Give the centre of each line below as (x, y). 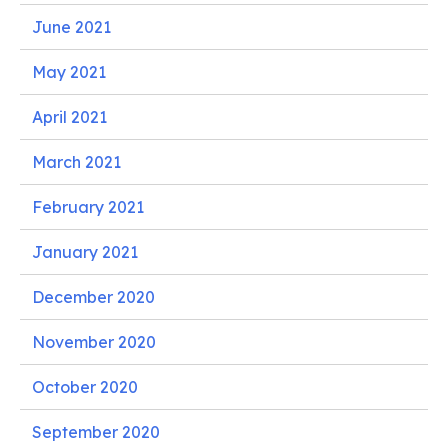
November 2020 (94, 341)
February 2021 (88, 206)
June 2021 (71, 26)
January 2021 (85, 251)
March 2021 (76, 161)
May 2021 (69, 71)
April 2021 (69, 116)
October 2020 (85, 386)
